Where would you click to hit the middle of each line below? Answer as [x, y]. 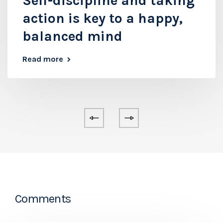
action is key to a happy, [103, 18]
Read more [43, 59]
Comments [43, 198]
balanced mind [72, 36]
